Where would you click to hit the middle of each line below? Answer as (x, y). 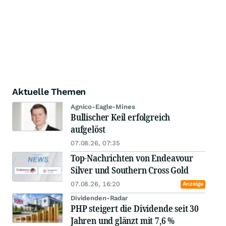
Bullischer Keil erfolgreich (121, 117)
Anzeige (193, 184)
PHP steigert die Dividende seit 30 (135, 209)
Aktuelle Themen (49, 92)
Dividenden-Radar (99, 198)
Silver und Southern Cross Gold (130, 170)
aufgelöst (88, 129)
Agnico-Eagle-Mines (103, 107)
